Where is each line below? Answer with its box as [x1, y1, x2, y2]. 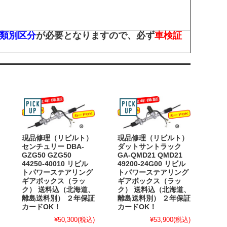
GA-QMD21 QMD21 [118, 152, 182, 160]
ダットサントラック [118, 143, 181, 151]
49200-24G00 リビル [118, 160, 185, 168]
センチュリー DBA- [22, 143, 84, 151]
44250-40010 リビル [22, 160, 88, 168]
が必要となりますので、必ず [36, 30, 155, 41]
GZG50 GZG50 [22, 152, 71, 160]
